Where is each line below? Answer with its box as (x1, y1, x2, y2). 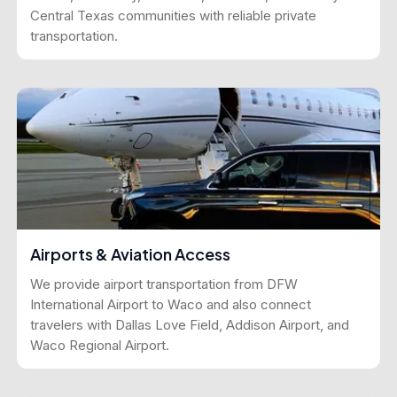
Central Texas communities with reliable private (30, 7, 316, 25)
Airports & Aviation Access (30, 244, 230, 265)
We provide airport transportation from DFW (30, 276, 298, 293)
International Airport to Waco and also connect (30, 296, 311, 314)
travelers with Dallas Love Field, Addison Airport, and (30, 316, 349, 334)
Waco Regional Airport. (30, 337, 169, 354)
